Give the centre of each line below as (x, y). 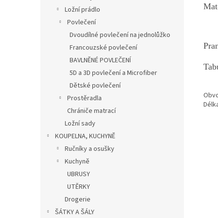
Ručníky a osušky (90, 149)
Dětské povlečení (95, 85)
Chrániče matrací (91, 111)
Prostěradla (84, 98)
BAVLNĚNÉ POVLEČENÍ (100, 60)
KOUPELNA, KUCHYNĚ (85, 136)
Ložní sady (80, 123)
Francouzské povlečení (103, 47)
